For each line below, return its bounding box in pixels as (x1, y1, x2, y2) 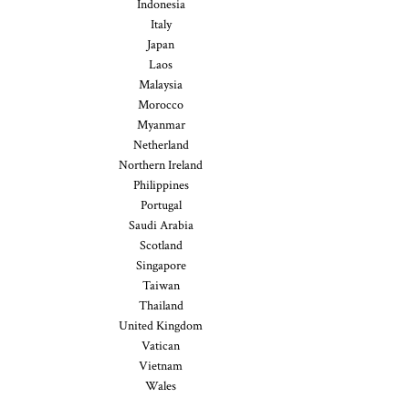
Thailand (138, 298, 184, 314)
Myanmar (136, 117, 185, 133)
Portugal (140, 197, 182, 214)
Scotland (139, 237, 183, 254)
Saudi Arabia (128, 217, 194, 234)
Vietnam (139, 358, 183, 374)
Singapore (135, 257, 186, 274)
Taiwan (142, 278, 180, 294)
